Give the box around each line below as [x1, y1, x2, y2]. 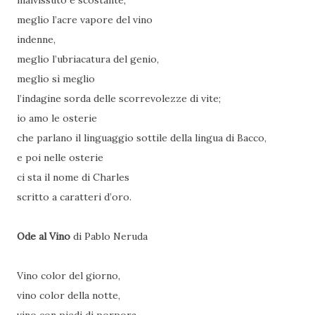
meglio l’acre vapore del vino [17, 13, 153, 27]
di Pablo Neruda [73, 230, 148, 243]
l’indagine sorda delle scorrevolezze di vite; [17, 92, 221, 105]
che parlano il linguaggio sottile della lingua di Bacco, [17, 131, 266, 145]
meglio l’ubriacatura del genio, [17, 53, 159, 66]
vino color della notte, [17, 289, 120, 302]
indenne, [17, 33, 56, 46]
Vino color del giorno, [17, 269, 120, 283]
